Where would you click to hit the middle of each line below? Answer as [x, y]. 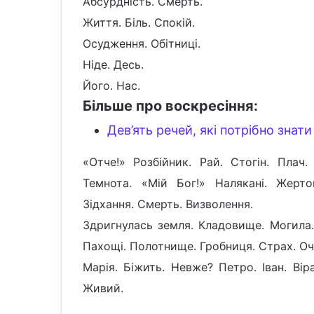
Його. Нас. [111, 85]
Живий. [103, 288]
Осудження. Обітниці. [142, 43]
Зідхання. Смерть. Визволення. [168, 204]
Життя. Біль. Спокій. [139, 22]
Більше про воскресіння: [170, 105]
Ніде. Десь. [113, 64]
